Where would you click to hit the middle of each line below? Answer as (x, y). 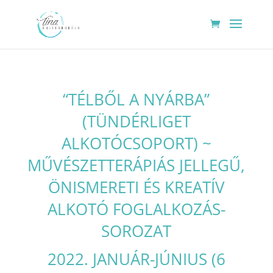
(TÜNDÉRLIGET (136, 121)
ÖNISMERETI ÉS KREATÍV (136, 187)
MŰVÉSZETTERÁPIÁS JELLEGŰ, (136, 165)
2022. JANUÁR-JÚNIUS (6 (136, 259)
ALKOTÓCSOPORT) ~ (136, 143)
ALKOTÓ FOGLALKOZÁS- (136, 209)
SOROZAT (136, 231)
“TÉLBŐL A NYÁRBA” (136, 99)
